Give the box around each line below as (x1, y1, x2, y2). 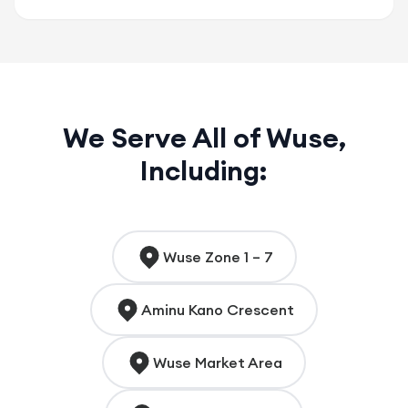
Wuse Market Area (153, 352, 282, 372)
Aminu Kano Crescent (141, 300, 294, 319)
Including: (140, 152, 268, 188)
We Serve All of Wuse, (62, 119, 346, 155)
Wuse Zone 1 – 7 (162, 247, 273, 266)
